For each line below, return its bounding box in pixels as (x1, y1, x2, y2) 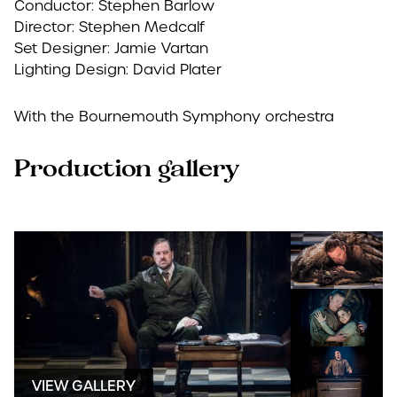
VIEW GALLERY (32, 377, 136, 395)
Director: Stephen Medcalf (14, 18, 205, 36)
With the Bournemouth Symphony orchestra (14, 107, 334, 126)
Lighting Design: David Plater (14, 60, 222, 79)
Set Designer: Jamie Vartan (14, 39, 208, 58)
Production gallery (14, 158, 239, 181)
